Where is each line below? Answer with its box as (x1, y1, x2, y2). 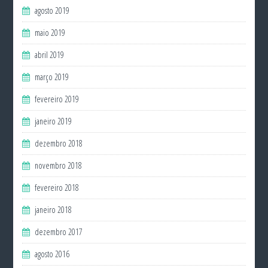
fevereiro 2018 (35, 182, 80, 193)
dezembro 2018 (35, 138, 83, 149)
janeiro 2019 (35, 115, 72, 127)
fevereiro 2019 (35, 93, 80, 105)
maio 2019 (35, 27, 66, 38)
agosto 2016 (35, 248, 70, 260)
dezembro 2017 (35, 226, 83, 237)
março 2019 (35, 71, 69, 83)
